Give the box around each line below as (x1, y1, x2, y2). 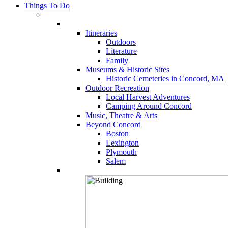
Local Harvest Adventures (106, 93, 190, 101)
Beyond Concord (85, 120, 141, 129)
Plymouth (106, 148, 137, 156)
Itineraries (85, 28, 117, 37)
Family (106, 56, 128, 65)
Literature (106, 47, 137, 55)
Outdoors (106, 38, 136, 46)
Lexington (106, 138, 139, 147)
